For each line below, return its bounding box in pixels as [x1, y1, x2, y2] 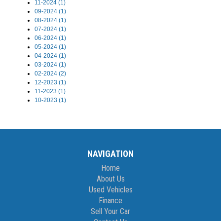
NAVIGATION [87, 148, 134, 159]
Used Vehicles [88, 185, 133, 195]
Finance [99, 196, 122, 206]
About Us [96, 174, 125, 184]
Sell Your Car [91, 207, 130, 217]
